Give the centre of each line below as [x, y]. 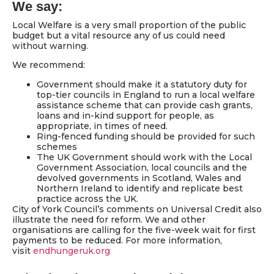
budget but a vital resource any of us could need [119, 35]
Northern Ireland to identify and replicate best [140, 188]
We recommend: [49, 65]
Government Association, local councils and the [142, 167]
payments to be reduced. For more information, [117, 240]
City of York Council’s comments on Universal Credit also [137, 209]
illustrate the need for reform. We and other [109, 219]
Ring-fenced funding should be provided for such [146, 136]
